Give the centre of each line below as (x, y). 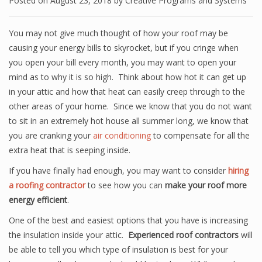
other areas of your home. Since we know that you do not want (130, 106)
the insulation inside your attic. (68, 235)
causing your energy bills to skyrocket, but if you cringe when (124, 48)
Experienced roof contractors (183, 235)
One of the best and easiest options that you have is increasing (128, 220)
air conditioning (122, 135)
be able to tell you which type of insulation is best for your (118, 249)
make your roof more (206, 185)
